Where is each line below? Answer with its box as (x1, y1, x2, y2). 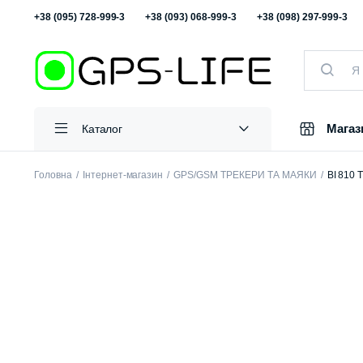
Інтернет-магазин (82, 169, 164, 181)
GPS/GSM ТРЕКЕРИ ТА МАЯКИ (173, 169, 317, 181)
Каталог (81, 122, 123, 135)
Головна (34, 169, 72, 181)
